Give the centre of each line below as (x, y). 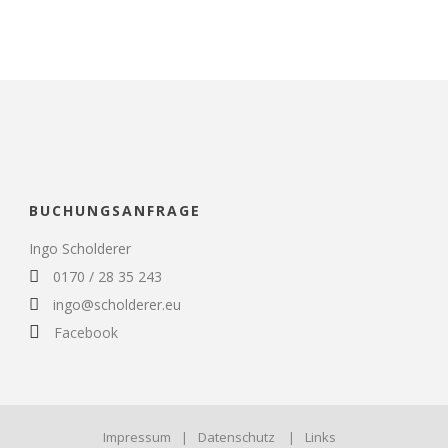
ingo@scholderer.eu (115, 304)
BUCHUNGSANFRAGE (115, 210)
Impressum (136, 437)
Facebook (84, 332)
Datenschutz (236, 437)
